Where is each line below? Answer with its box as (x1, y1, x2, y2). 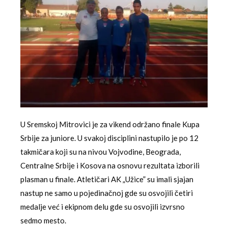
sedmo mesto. (20, 215, 66, 225)
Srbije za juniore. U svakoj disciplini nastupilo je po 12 (20, 133, 198, 142)
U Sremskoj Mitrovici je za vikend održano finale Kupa (20, 119, 199, 129)
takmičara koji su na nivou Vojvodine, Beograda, (20, 147, 181, 156)
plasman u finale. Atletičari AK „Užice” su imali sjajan (20, 174, 193, 184)
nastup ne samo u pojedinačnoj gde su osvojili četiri (20, 188, 193, 197)
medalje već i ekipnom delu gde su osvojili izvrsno (20, 202, 185, 211)
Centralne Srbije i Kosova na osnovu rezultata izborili (20, 160, 199, 170)
